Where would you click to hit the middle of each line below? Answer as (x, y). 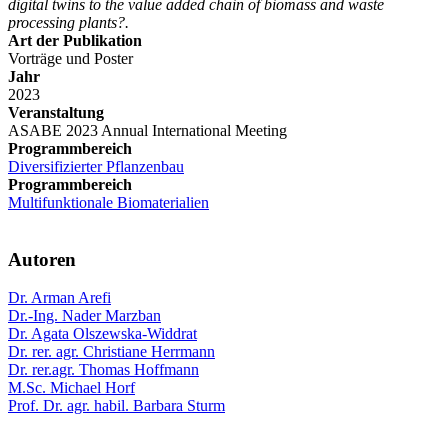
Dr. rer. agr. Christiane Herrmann (111, 352)
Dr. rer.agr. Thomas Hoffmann (103, 370)
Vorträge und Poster (70, 58)
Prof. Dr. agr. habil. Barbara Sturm (116, 406)
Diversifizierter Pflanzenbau (96, 166)
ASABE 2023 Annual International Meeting (147, 130)
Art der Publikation (75, 40)
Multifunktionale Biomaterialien (108, 202)
